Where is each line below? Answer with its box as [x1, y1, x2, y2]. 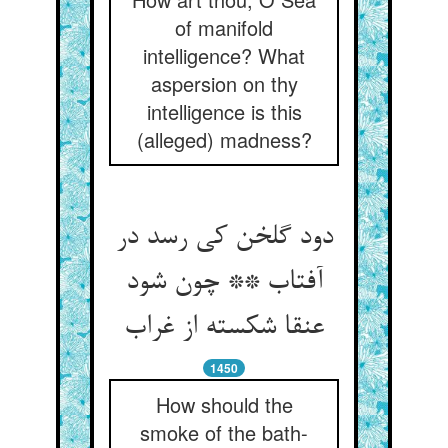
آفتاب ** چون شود [125, 267, 323, 299]
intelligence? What [143, 41, 305, 70]
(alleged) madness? [136, 125, 312, 154]
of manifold [175, 13, 273, 42]
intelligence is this [146, 97, 302, 126]
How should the [155, 390, 293, 419]
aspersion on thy [150, 69, 298, 98]
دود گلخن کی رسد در [115, 222, 333, 254]
